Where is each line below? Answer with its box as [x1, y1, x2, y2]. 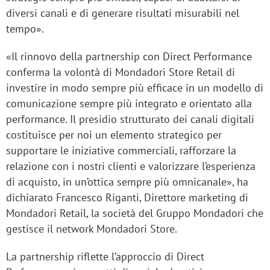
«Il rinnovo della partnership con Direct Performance [6, 49, 252, 64]
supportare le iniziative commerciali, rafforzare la [6, 143, 236, 158]
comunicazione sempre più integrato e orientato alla [6, 96, 252, 111]
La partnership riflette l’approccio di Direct [6, 250, 204, 264]
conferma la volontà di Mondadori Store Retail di [6, 65, 235, 80]
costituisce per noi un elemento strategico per [6, 128, 222, 142]
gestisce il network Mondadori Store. [6, 222, 177, 236]
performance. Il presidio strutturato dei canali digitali [6, 112, 254, 127]
